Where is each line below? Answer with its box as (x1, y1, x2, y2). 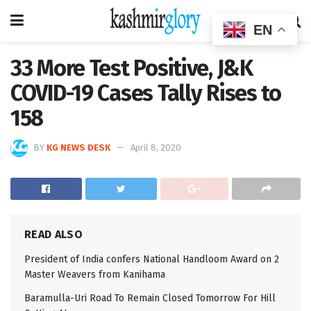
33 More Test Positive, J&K (10, 55, 253, 81)
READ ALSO (24, 227, 83, 241)
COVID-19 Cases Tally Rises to (10, 80, 281, 106)
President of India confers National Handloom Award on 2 (24, 253, 279, 265)
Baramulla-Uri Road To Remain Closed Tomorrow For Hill (24, 292, 276, 304)
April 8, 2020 (131, 142, 181, 153)
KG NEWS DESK (47, 142, 110, 153)
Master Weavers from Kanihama (24, 268, 165, 280)
